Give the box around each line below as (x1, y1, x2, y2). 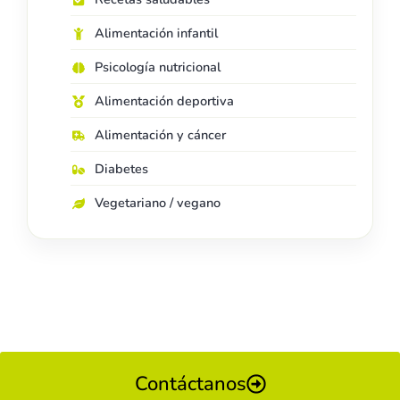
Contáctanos (134, 371, 246, 398)
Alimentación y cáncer (95, 126, 226, 145)
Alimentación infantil (95, 24, 218, 43)
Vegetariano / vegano (95, 194, 221, 212)
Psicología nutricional (95, 58, 221, 77)
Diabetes (95, 160, 148, 179)
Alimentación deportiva (95, 92, 234, 111)
